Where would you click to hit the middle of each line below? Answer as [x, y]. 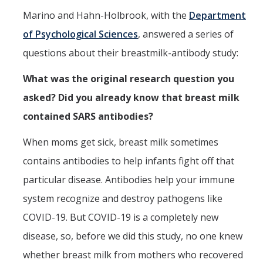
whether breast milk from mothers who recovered [133, 255]
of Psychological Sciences [80, 34]
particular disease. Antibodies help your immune [129, 180]
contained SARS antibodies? [88, 117]
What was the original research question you [129, 79]
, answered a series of [186, 34]
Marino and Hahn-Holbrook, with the [106, 16]
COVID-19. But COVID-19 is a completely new [121, 218]
